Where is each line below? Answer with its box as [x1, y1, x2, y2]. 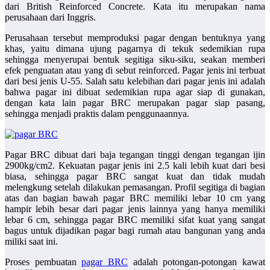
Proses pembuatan [5, 257, 82, 268]
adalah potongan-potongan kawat [128, 257, 266, 268]
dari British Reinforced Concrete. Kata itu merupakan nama [5, 1, 265, 12]
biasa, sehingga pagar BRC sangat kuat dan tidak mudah [5, 171, 265, 182]
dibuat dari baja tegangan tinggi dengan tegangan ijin [50, 149, 266, 160]
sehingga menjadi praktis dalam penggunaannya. [5, 108, 189, 119]
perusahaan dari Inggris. [5, 12, 96, 23]
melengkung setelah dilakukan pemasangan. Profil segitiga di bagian [5, 182, 265, 193]
